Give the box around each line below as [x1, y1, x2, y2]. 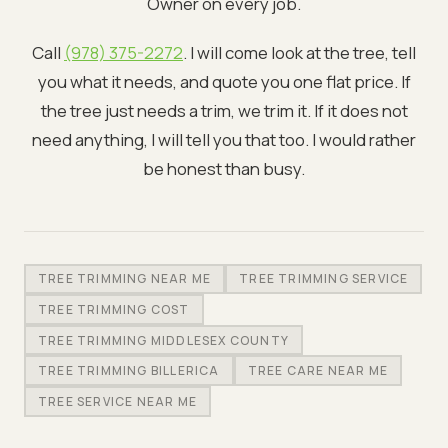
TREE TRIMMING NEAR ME [38, 270, 212, 288]
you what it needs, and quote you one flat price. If [37, 69, 411, 93]
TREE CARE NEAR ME [247, 362, 389, 380]
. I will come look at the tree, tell [183, 40, 416, 64]
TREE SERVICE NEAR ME [38, 392, 197, 410]
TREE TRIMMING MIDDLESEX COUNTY [38, 331, 290, 349]
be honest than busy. [143, 156, 305, 180]
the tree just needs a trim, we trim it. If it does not [40, 98, 408, 122]
